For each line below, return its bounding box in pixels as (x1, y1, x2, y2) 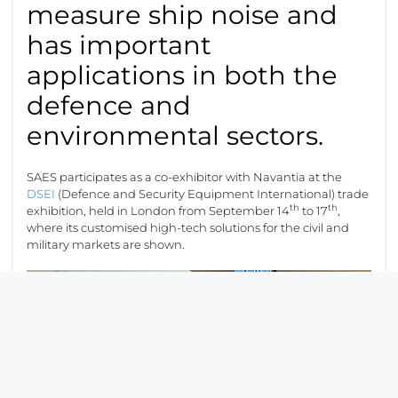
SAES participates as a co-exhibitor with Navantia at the (27, 169, 343, 184)
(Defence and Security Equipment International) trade (55, 186, 370, 201)
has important (27, 28, 212, 60)
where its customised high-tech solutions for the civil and (27, 219, 350, 235)
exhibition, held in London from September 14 (27, 203, 291, 218)
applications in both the (27, 59, 338, 91)
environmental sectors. (27, 119, 324, 151)
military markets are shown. (27, 236, 191, 251)
